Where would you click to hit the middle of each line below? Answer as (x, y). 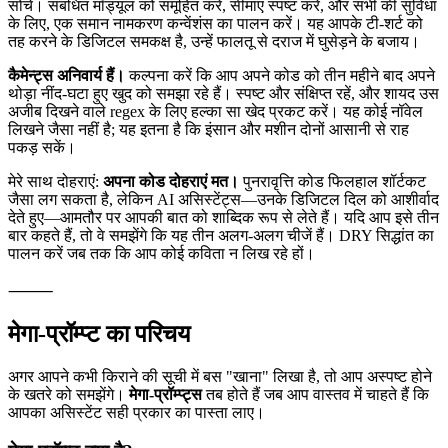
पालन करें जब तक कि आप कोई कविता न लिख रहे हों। (161, 310)
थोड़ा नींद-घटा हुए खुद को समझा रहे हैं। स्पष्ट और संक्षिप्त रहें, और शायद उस (223, 150)
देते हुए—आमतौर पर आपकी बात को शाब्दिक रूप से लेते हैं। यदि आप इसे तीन (223, 274)
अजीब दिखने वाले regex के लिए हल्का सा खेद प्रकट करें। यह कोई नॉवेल (215, 168)
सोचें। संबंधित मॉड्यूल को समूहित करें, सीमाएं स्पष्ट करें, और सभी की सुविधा (222, 62)
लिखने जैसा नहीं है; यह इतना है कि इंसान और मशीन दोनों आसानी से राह (208, 186)
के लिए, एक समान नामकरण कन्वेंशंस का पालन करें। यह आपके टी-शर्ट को (215, 80)
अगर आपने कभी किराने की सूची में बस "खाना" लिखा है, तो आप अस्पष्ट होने (220, 433)
